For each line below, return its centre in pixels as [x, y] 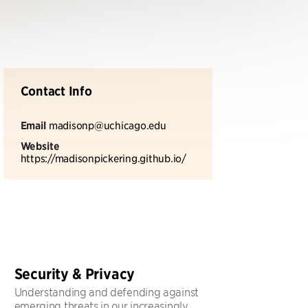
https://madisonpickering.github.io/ [103, 158]
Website [40, 146]
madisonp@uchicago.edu [107, 125]
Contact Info [56, 91]
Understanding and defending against [106, 291]
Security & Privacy [75, 274]
